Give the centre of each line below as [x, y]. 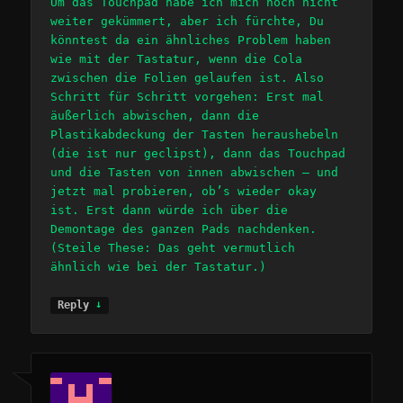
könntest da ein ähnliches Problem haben [191, 40]
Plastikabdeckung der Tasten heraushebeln [195, 134]
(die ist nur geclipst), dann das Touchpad [198, 153]
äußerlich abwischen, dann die [155, 115]
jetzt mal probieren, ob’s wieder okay [184, 191]
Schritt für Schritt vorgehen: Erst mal [188, 96]
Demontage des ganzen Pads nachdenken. [184, 228]
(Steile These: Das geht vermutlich [173, 247]
